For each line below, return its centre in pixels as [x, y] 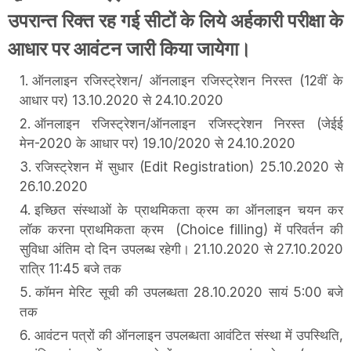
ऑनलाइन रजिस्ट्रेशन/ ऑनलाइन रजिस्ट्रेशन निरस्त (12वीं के [188, 80]
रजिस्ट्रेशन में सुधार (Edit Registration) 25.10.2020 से [189, 166]
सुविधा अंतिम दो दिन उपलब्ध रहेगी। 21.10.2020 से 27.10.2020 [181, 249]
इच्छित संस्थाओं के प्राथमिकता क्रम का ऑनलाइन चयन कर [189, 210]
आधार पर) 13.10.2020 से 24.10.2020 [121, 100]
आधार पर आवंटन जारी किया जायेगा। [129, 49]
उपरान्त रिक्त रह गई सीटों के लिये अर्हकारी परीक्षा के [175, 20]
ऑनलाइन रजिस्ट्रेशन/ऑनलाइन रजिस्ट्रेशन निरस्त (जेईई [189, 123]
